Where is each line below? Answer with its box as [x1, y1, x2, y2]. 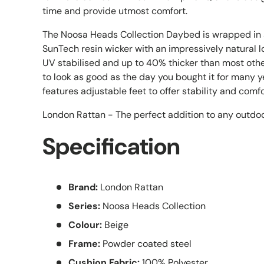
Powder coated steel [100, 237, 192, 250]
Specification [42, 131, 180, 161]
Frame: [68, 237, 100, 250]
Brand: [68, 180, 98, 193]
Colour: [68, 218, 102, 231]
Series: [68, 199, 100, 212]
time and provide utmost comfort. [42, 5, 187, 17]
